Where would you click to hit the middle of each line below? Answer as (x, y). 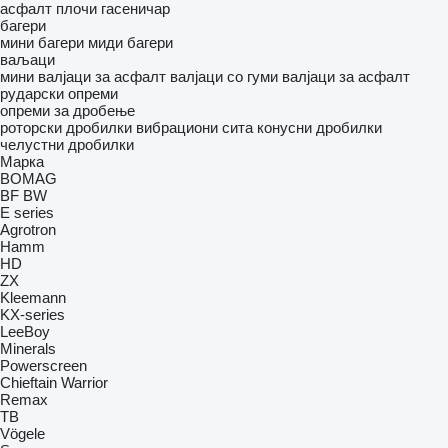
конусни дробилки (319, 127)
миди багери (130, 42)
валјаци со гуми (224, 76)
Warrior (84, 382)
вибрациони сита (194, 127)
